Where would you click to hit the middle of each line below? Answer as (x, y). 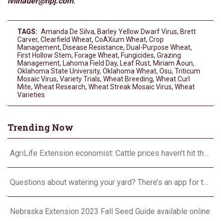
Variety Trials (80, 79)
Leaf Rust (135, 63)
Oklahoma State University (58, 71)
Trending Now (40, 127)
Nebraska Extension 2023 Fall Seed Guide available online (110, 211)
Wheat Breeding (128, 79)
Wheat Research (60, 87)
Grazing (169, 55)
